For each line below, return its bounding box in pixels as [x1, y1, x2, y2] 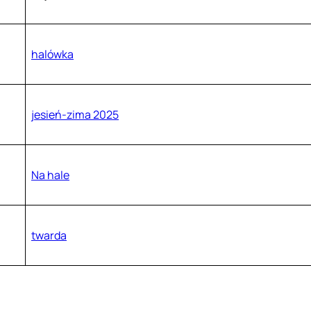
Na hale [31, 167, 69, 183]
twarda [31, 228, 67, 244]
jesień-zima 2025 [31, 107, 119, 123]
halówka [31, 47, 74, 62]
